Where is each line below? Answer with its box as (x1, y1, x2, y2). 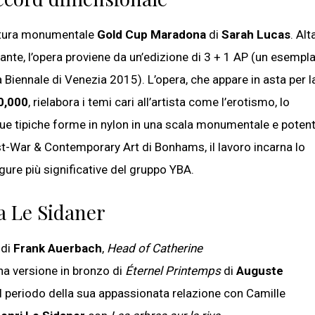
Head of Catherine (107, 241, 202, 256)
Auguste (236, 264, 283, 278)
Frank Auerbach (13, 241, 102, 256)
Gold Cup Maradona (97, 27, 206, 42)
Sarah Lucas (221, 27, 290, 42)
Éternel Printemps (125, 264, 221, 278)
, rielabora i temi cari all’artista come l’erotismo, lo (28, 95, 290, 110)
